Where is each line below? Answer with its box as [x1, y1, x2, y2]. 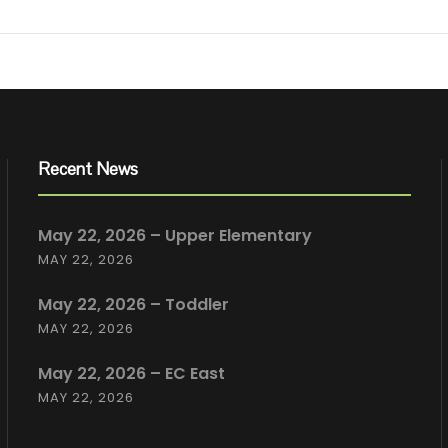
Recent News [37, 157, 138, 180]
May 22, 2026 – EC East [37, 361, 225, 385]
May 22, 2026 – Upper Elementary [37, 223, 312, 247]
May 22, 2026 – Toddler [37, 292, 229, 316]
